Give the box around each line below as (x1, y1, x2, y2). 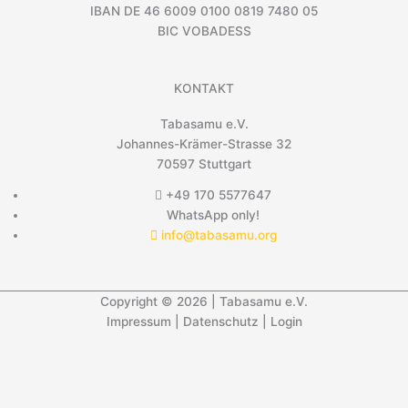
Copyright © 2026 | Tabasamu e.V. (100, 294, 308, 310)
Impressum (106, 314, 171, 330)
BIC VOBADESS (157, 23, 251, 38)
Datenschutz (182, 314, 259, 330)
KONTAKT (174, 80, 234, 96)
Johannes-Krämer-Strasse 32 (117, 136, 291, 151)
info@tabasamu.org (160, 227, 277, 242)
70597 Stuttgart (157, 156, 251, 171)
